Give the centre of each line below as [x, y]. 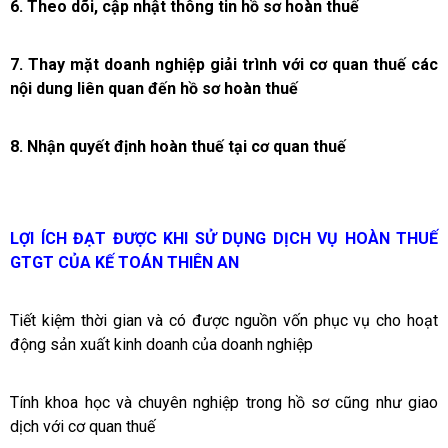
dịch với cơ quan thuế [82, 427]
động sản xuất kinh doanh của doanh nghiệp [161, 345]
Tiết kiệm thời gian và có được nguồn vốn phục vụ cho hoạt [224, 321]
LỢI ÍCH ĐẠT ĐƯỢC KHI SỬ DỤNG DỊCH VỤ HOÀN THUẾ [224, 239]
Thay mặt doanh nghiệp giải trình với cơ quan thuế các [233, 65]
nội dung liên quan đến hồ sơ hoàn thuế [154, 89]
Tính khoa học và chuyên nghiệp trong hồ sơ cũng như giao [224, 403]
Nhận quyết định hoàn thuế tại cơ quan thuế [186, 147]
